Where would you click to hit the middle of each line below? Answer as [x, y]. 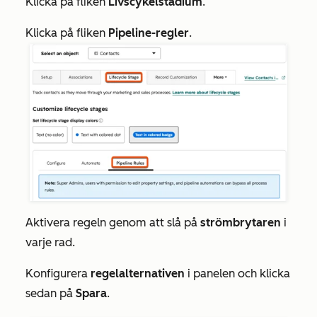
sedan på [51, 293]
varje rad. [50, 242]
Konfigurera [58, 273]
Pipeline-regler [149, 33]
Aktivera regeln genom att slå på [113, 222]
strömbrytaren [241, 222]
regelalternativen [138, 273]
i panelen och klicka [237, 273]
